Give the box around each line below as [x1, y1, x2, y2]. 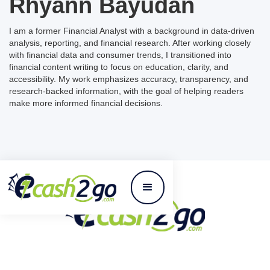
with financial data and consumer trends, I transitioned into [9, 50, 231, 60]
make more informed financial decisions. [9, 98, 163, 108]
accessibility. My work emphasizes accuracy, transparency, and [9, 74, 248, 84]
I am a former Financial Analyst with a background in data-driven [9, 26, 254, 36]
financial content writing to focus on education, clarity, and [9, 62, 228, 72]
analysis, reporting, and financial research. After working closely [9, 38, 251, 48]
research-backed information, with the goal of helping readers [9, 86, 243, 96]
